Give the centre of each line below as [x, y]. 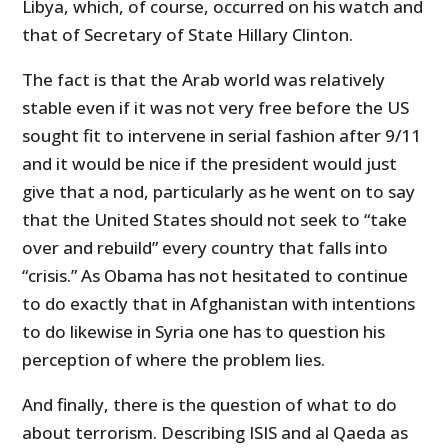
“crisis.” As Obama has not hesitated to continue [215, 275]
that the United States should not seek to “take [215, 219]
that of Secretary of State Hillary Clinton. [188, 34]
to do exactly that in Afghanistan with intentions [219, 303]
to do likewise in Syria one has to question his [204, 331]
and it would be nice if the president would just [210, 163]
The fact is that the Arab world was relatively [204, 79]
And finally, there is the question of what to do [210, 404]
